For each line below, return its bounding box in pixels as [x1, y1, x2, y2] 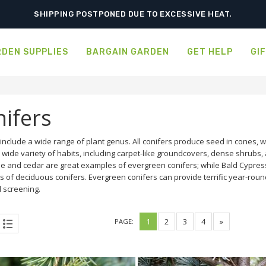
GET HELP [187, 47, 233, 57]
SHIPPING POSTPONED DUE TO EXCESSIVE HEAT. [34, 9, 232, 18]
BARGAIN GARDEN [86, 47, 169, 57]
